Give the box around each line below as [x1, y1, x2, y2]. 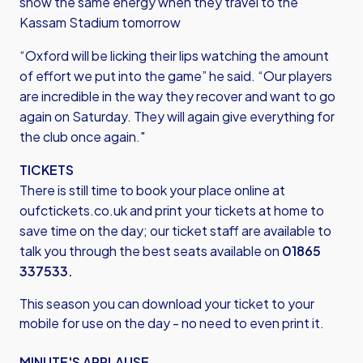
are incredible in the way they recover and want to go [19, 88, 335, 105]
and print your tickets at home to [127, 202, 324, 219]
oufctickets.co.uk [19, 202, 127, 219]
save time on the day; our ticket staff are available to [19, 222, 331, 239]
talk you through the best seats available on [19, 242, 282, 259]
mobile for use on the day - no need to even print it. [19, 314, 327, 331]
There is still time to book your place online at [19, 181, 285, 199]
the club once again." [19, 128, 145, 145]
